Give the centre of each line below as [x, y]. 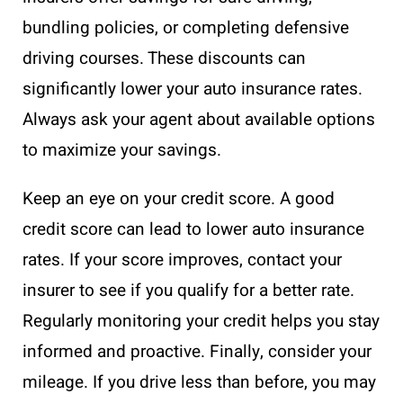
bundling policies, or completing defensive [186, 28]
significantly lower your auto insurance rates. [193, 90]
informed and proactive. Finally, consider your [197, 352]
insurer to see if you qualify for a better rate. [188, 291]
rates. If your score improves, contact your [182, 260]
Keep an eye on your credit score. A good [179, 199]
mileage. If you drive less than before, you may [199, 383]
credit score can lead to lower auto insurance [193, 230]
